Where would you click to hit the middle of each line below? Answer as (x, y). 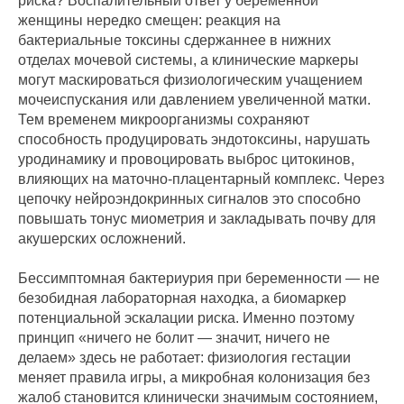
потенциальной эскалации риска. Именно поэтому (186, 318)
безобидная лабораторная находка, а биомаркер (182, 298)
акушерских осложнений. (102, 239)
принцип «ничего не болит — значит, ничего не (174, 338)
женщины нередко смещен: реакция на (149, 21)
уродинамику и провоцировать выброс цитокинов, (186, 160)
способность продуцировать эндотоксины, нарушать (194, 140)
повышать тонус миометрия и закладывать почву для (197, 219)
